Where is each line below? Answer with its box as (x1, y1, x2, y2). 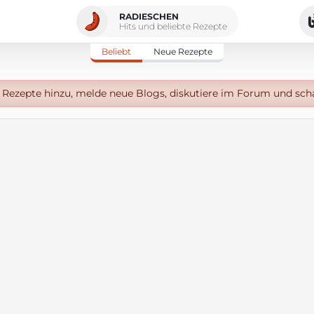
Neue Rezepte (153, 46, 212, 57)
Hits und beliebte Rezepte (118, 20, 227, 32)
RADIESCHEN (118, 11, 179, 22)
